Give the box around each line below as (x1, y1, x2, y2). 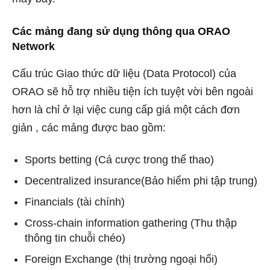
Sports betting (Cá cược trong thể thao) (25, 154, 214, 166)
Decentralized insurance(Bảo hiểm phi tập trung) (25, 175, 257, 187)
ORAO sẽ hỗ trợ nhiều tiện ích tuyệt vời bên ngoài (12, 86, 253, 98)
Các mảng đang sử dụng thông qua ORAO (12, 25, 230, 37)
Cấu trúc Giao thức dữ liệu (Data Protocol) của (12, 67, 236, 80)
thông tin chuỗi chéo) (25, 232, 125, 244)
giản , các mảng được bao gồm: (12, 122, 166, 134)
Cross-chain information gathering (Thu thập (25, 217, 237, 229)
